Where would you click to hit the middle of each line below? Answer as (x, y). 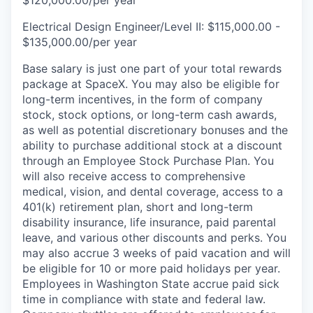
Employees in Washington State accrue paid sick (151, 284)
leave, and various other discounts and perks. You (154, 238)
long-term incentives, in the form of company (143, 100)
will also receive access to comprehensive (134, 176)
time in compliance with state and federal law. (144, 299)
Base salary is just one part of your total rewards (152, 69)
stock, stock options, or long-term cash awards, (150, 115)
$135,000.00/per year (80, 42)
